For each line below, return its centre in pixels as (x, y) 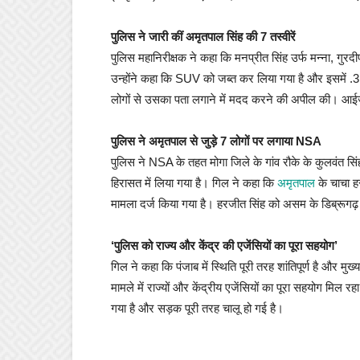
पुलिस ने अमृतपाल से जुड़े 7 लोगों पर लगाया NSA (216, 141)
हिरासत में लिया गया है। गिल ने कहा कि (194, 183)
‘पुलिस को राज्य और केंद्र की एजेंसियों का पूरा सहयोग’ (224, 245)
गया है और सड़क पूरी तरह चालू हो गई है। (197, 308)
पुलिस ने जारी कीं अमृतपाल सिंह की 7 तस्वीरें (203, 37)
